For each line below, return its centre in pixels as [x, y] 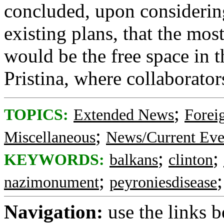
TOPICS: [36, 115]
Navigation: [53, 212]
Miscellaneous [50, 137]
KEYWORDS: [54, 160]
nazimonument [51, 182]
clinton [191, 160]
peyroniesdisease [163, 182]
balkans [134, 160]
